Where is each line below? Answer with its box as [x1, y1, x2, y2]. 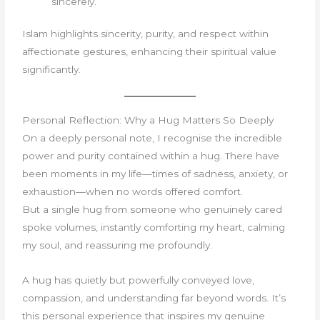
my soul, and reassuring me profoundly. [22, 239, 213, 251]
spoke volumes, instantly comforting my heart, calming [22, 221, 286, 234]
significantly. [22, 64, 81, 76]
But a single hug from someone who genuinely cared [22, 204, 283, 216]
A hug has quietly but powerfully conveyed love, [22, 274, 255, 286]
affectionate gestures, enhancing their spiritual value [22, 46, 277, 58]
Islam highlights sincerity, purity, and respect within [22, 28, 269, 40]
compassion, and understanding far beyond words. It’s [22, 292, 286, 304]
